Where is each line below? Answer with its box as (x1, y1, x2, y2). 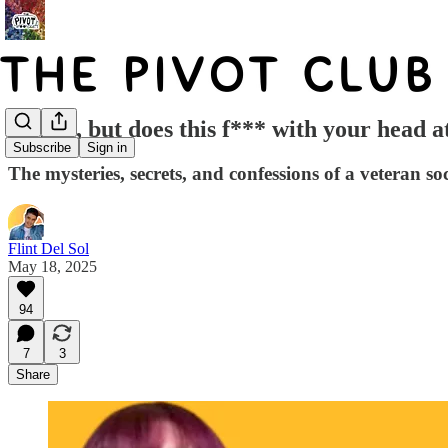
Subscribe (13, 140, 71, 156)
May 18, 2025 (8, 257, 97, 275)
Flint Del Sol (8, 239, 89, 257)
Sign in (87, 140, 127, 156)
